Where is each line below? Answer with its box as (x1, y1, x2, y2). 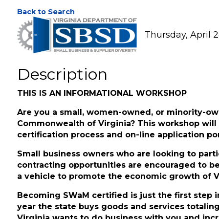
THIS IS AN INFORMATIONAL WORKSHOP (17, 102, 187, 111)
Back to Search (17, 21, 75, 30)
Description (17, 78, 108, 97)
